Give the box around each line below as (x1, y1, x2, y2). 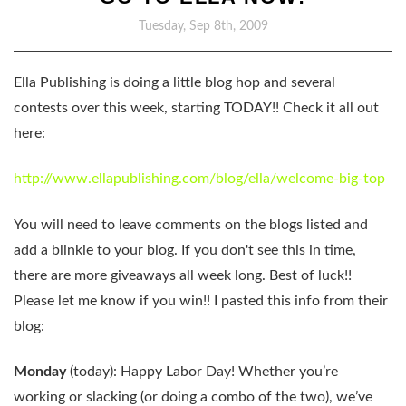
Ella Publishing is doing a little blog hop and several (14, 75, 335, 90)
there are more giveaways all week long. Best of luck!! (14, 267, 352, 283)
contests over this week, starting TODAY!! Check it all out (14, 101, 379, 115)
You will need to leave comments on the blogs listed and (14, 217, 368, 232)
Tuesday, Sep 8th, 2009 (138, 20, 268, 33)
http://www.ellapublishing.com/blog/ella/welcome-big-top (14, 171, 385, 187)
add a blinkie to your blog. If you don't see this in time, (14, 242, 356, 257)
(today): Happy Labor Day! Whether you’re (66, 364, 338, 380)
